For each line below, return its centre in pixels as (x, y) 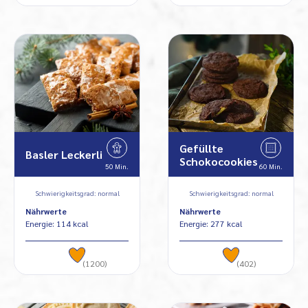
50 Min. (117, 166)
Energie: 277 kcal (211, 224)
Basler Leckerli (64, 155)
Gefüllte (201, 148)
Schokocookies (219, 161)
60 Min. (271, 166)
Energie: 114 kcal (57, 224)
